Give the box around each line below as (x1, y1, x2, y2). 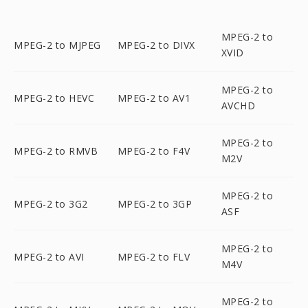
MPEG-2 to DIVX (117, 38, 195, 52)
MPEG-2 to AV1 (117, 91, 191, 104)
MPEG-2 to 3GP (117, 197, 192, 210)
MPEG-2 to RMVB (14, 144, 98, 157)
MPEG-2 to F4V (117, 144, 190, 157)
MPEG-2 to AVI (14, 250, 85, 263)
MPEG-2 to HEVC (14, 91, 94, 104)
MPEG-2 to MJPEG (14, 38, 101, 52)
